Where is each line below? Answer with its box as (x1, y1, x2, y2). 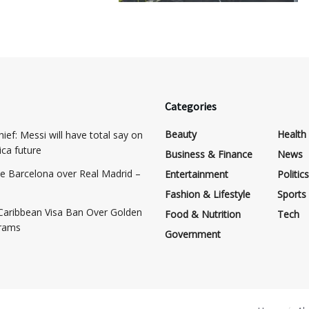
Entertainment (165, 167, 228, 181)
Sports (277, 187, 306, 201)
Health (277, 127, 306, 141)
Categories (165, 99, 217, 113)
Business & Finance (165, 147, 252, 161)
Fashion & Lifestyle (165, 187, 250, 201)
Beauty (165, 127, 197, 141)
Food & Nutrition (165, 207, 241, 221)
